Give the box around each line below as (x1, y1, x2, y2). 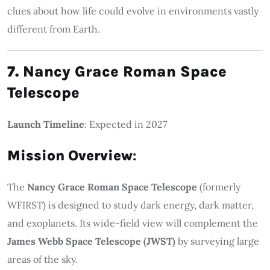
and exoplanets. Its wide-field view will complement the (7, 216, 258, 229)
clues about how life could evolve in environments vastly (7, 4, 259, 17)
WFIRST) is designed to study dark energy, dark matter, (7, 198, 254, 211)
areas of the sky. (7, 253, 78, 265)
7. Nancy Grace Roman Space (7, 62, 227, 80)
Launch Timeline (7, 118, 84, 130)
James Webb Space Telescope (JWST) (7, 234, 175, 247)
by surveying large (175, 234, 259, 247)
